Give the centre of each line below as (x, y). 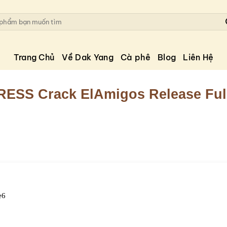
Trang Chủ (34, 57)
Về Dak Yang (88, 57)
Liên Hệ (198, 57)
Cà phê (135, 57)
